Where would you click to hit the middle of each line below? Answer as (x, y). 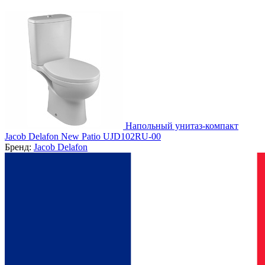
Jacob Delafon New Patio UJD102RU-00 (83, 136)
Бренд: (19, 147)
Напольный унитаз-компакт (182, 125)
